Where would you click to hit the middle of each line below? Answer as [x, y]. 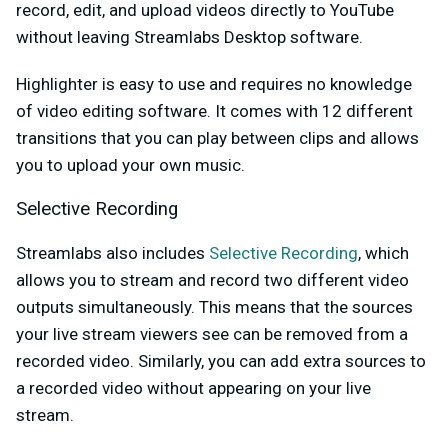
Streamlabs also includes [112, 252]
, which [383, 252]
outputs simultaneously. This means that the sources [214, 306]
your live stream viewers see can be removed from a [212, 333]
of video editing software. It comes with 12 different [214, 110]
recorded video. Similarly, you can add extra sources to [221, 360]
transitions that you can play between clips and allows [217, 137]
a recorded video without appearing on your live [193, 387]
